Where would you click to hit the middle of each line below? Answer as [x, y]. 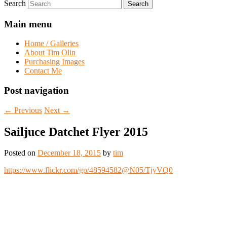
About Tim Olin [50, 53]
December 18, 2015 [69, 153]
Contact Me [43, 71]
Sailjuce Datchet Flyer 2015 [76, 131]
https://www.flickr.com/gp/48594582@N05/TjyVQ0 [88, 170]
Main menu [28, 24]
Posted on [21, 153]
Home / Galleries [51, 44]
